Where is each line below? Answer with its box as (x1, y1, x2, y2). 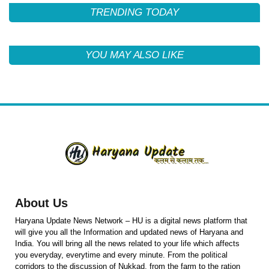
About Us (15, 196, 68, 210)
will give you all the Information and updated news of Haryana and (15, 227, 243, 237)
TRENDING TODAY (90, 6, 179, 18)
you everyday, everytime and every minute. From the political (15, 250, 228, 259)
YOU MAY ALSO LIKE (85, 49, 184, 61)
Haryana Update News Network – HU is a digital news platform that (15, 216, 247, 225)
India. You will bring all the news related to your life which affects (15, 238, 240, 248)
